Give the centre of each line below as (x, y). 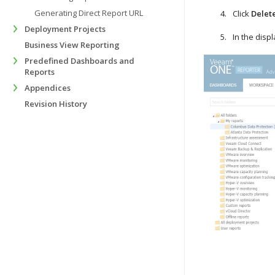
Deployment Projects (65, 29)
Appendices (48, 88)
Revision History (56, 104)
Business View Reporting (72, 45)
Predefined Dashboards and (79, 61)
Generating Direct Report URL (89, 13)
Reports (40, 72)
